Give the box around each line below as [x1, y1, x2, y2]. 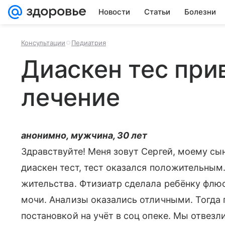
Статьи [144, 7, 170, 17]
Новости [98, 7, 130, 17]
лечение [21, 82, 120, 112]
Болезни [184, 7, 216, 17]
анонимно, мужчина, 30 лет [21, 130, 148, 141]
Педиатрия [71, 39, 106, 47]
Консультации [21, 39, 65, 47]
